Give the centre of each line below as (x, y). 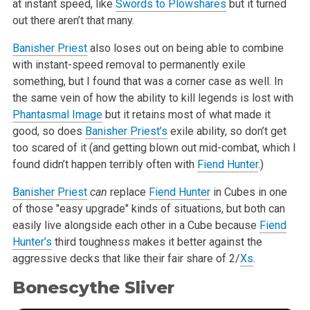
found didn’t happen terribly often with (104, 164)
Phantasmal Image (57, 114)
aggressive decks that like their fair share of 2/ (126, 258)
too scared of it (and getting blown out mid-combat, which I (154, 147)
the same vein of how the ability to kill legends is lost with (153, 98)
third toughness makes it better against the (157, 241)
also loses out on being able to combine (185, 48)
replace (128, 192)
